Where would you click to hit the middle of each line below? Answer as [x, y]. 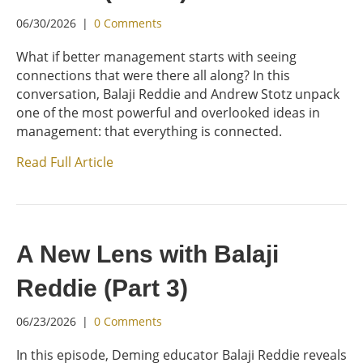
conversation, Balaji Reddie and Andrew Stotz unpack [178, 94]
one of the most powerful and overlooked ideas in [168, 113]
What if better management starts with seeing [156, 57]
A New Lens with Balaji [147, 254]
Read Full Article [65, 162]
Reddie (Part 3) [102, 288]
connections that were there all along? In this [153, 75]
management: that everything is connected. [149, 131]
